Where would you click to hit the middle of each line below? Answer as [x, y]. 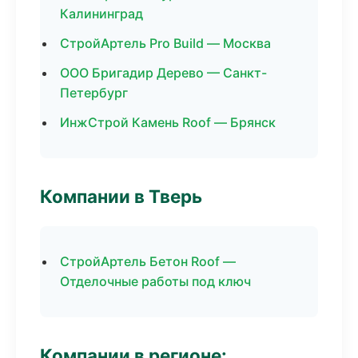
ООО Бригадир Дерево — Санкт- [163, 73]
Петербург [94, 93]
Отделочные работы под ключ [155, 281]
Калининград [101, 14]
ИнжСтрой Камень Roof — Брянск [168, 122]
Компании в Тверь [121, 196]
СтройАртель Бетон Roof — [148, 261]
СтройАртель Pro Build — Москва [165, 43]
